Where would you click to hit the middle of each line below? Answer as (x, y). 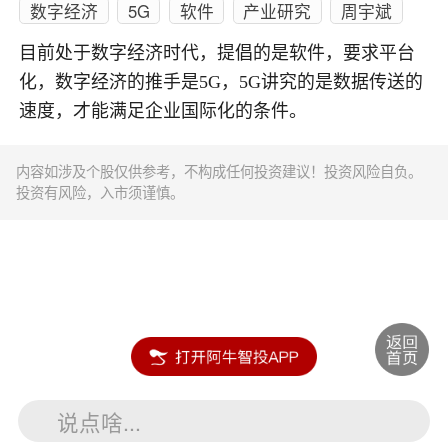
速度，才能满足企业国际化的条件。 (163, 111)
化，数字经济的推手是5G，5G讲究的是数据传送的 (221, 82)
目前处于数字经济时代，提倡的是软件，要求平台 (217, 53)
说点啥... (99, 421)
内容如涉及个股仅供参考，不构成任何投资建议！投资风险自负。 (219, 171)
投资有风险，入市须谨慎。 (100, 192)
